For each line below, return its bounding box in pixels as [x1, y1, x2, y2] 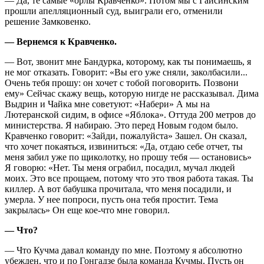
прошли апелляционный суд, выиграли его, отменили [5, 5, 223, 16]
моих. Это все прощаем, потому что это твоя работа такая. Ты [5, 173, 253, 183]
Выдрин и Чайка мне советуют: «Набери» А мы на [5, 98, 210, 109]
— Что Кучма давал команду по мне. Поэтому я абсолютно [5, 245, 242, 255]
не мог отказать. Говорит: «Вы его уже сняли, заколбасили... [5, 67, 247, 77]
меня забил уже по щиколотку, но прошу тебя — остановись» [5, 151, 252, 162]
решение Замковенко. [5, 16, 91, 27]
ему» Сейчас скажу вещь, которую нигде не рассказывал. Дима [5, 88, 259, 98]
